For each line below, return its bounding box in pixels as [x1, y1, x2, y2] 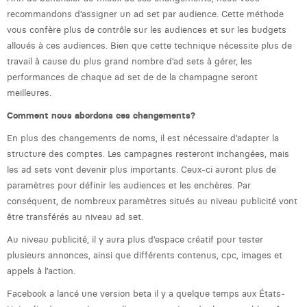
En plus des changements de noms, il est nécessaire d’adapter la [7, 132, 279, 144]
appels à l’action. [7, 265, 75, 277]
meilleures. [7, 86, 51, 99]
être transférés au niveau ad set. [7, 210, 143, 223]
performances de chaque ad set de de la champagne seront [7, 71, 258, 83]
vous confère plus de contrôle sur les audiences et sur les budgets [7, 23, 286, 36]
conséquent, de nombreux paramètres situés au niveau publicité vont [7, 195, 297, 207]
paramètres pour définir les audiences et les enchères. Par [7, 179, 251, 191]
